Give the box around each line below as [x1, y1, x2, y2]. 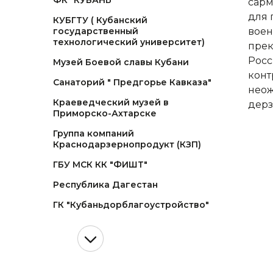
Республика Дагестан [53, 179, 158, 190]
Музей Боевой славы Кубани [53, 57, 189, 68]
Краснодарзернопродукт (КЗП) [53, 139, 201, 150]
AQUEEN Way [53, 219, 113, 230]
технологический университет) [53, 37, 205, 48]
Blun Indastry [53, 239, 113, 250]
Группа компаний [53, 128, 134, 139]
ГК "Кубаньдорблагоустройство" [53, 199, 209, 210]
